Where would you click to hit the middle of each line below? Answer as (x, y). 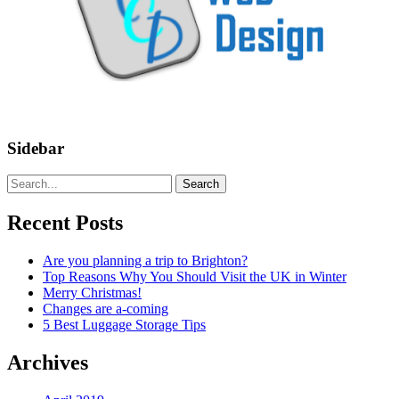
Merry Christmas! (92, 293)
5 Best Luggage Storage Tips (124, 325)
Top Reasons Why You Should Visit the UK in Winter (195, 277)
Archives (48, 363)
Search (201, 184)
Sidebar (36, 148)
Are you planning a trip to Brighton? (145, 261)
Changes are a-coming (106, 309)
